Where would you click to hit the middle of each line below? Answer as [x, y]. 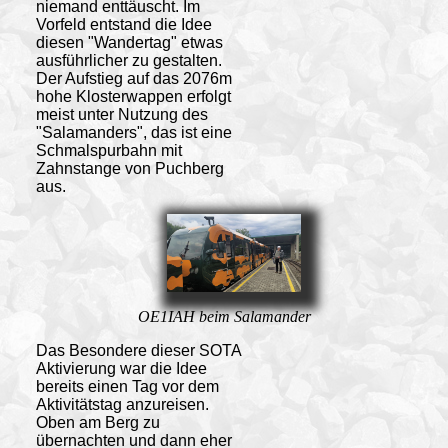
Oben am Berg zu [97, 422]
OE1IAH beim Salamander [224, 316]
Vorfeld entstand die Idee [123, 24]
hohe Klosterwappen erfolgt [133, 96]
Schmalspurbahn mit [108, 150]
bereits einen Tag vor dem [127, 386]
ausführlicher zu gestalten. [128, 60]
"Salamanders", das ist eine [133, 132]
